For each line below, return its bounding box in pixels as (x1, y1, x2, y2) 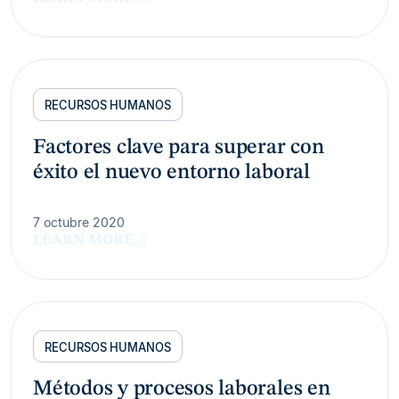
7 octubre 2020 (33, 214, 125, 230)
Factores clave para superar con (33, 136, 324, 159)
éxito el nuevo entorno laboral (33, 161, 310, 183)
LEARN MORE (33, 232, 134, 248)
